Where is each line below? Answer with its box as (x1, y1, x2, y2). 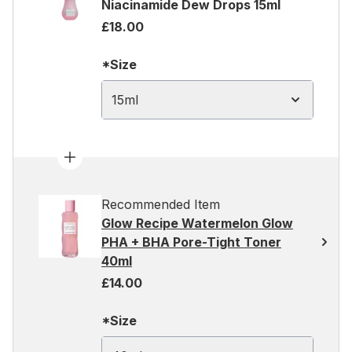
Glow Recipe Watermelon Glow (101, 215, 293, 231)
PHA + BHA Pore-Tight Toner (101, 234, 281, 250)
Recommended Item (101, 196, 220, 212)
